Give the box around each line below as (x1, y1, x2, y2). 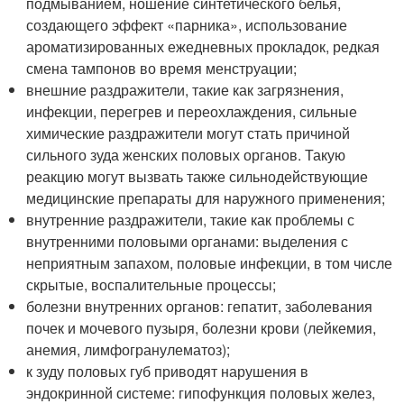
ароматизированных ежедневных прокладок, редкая (26, 35, 381, 57)
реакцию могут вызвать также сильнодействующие (26, 165, 369, 187)
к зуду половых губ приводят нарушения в (26, 360, 309, 381)
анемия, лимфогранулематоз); (26, 338, 231, 360)
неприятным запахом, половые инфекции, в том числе (26, 252, 393, 273)
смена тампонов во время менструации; (26, 57, 298, 78)
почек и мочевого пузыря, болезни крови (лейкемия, (26, 317, 377, 338)
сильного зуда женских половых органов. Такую (26, 143, 346, 165)
